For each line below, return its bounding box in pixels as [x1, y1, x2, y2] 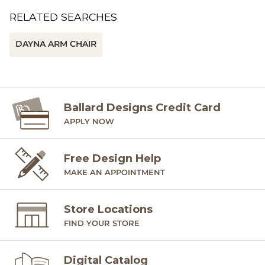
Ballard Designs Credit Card [64, 101, 221, 114]
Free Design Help [64, 151, 161, 165]
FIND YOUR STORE [64, 218, 140, 228]
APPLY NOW [64, 116, 114, 126]
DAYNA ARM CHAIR [15, 38, 96, 49]
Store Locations [64, 202, 153, 216]
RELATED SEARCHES [9, 11, 117, 23]
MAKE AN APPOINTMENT [64, 167, 165, 177]
